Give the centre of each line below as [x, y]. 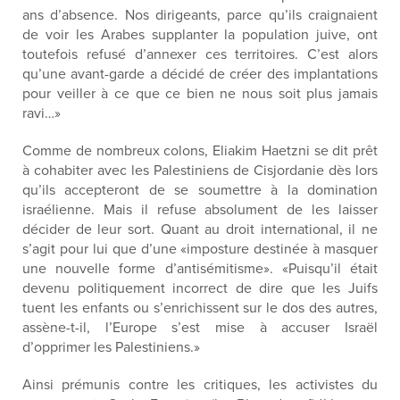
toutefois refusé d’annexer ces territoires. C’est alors [200, 54]
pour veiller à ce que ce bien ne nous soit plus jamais [200, 94]
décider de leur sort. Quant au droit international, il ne [200, 229]
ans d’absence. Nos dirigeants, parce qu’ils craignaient [200, 15]
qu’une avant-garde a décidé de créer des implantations [200, 74]
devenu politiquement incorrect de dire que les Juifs [200, 288]
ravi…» [42, 113]
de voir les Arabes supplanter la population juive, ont [200, 35]
